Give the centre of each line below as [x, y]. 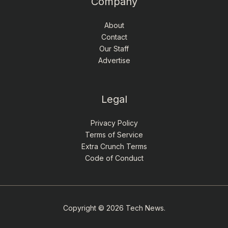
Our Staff [114, 49]
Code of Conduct [114, 158]
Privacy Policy [114, 123]
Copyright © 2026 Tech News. [114, 208]
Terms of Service [114, 135]
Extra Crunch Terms [114, 146]
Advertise [114, 60]
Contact [114, 37]
